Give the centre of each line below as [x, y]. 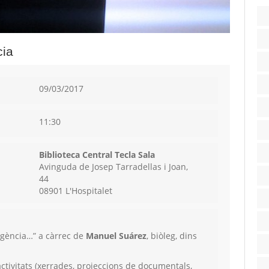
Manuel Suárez [116, 236]
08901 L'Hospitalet [75, 191]
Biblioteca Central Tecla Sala [97, 155]
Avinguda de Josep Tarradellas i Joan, [113, 167]
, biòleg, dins [172, 236]
